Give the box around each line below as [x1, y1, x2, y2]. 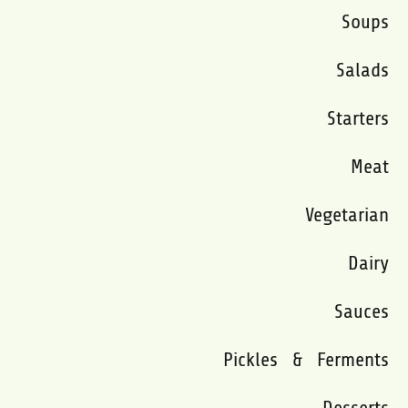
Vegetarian [305, 192, 390, 237]
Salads [336, 47, 390, 92]
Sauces [334, 289, 390, 333]
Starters [327, 96, 390, 140]
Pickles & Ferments [223, 337, 390, 382]
